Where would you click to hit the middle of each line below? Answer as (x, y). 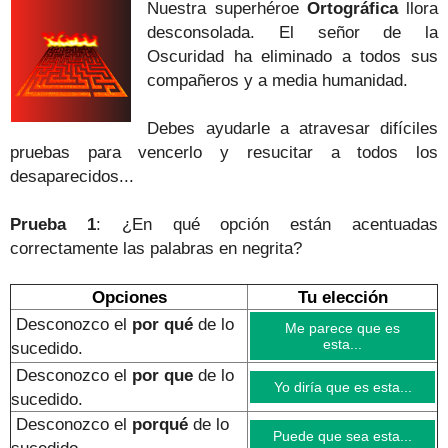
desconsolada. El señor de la (292, 31)
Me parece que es (342, 327)
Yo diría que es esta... (342, 386)
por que (165, 374)
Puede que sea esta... (342, 435)
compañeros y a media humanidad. (280, 79)
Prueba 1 (53, 223)
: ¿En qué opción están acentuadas (267, 223)
